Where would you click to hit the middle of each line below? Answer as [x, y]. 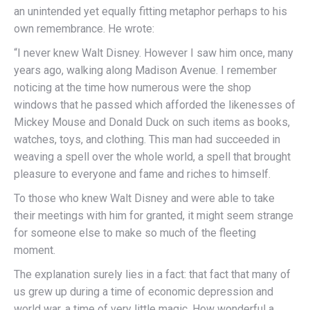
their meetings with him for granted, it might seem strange [154, 216]
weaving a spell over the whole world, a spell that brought [152, 157]
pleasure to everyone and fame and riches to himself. [142, 174]
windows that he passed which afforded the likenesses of [155, 105]
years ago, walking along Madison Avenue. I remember [145, 71]
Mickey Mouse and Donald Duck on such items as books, [152, 122]
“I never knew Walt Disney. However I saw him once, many [154, 53]
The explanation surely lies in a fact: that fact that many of [152, 275]
